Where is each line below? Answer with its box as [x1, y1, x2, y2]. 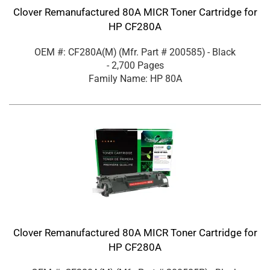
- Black [207, 46, 236, 58]
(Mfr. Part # [119, 46, 169, 58]
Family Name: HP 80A [88, 72, 182, 84]
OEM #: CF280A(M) [34, 46, 117, 58]
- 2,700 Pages [106, 59, 164, 71]
